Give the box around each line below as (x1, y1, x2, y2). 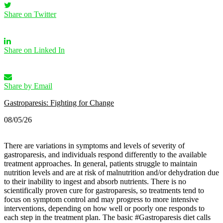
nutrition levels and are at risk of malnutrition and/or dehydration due (4, 168, 219, 177)
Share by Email (4, 81, 52, 90)
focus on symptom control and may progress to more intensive (4, 195, 199, 204)
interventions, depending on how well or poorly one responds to (4, 204, 205, 213)
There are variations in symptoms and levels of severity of (4, 141, 185, 150)
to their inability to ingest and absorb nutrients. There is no (4, 177, 186, 186)
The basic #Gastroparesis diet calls (103, 213, 211, 222)
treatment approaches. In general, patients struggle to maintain (4, 159, 197, 168)
